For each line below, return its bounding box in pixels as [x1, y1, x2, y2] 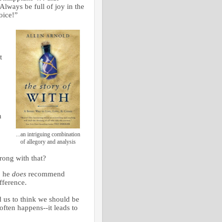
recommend [26, 170, 65, 178]
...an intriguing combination [15, 131, 80, 138]
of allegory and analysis [20, 138, 76, 145]
